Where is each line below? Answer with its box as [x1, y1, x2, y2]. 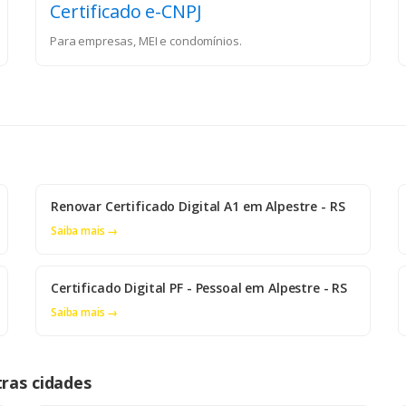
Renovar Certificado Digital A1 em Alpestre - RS [51, 198, 345, 216]
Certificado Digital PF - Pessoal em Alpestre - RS [51, 279, 348, 297]
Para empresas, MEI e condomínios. [50, 33, 242, 50]
